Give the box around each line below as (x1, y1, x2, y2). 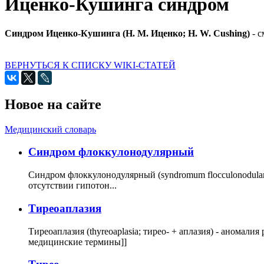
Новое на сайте (5, 96, 101, 112)
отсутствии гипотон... (28, 180, 117, 191)
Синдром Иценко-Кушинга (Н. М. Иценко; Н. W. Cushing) (5, 28, 250, 38)
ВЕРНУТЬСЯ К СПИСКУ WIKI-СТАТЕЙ (5, 60, 176, 70)
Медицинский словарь (5, 124, 96, 134)
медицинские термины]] (28, 236, 127, 247)
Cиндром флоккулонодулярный (28, 146, 194, 159)
